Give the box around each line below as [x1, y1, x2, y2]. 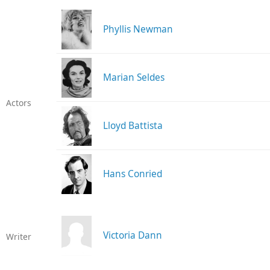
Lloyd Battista [102, 119, 163, 133]
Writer [5, 231, 31, 243]
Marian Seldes [102, 71, 165, 84]
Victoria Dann [102, 229, 162, 242]
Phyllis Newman [102, 23, 173, 36]
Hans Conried [102, 168, 162, 181]
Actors [5, 97, 31, 109]
